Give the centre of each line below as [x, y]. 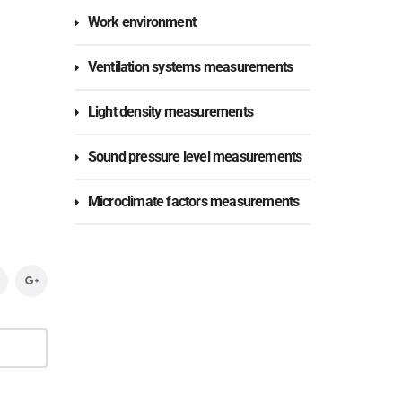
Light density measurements [170, 112]
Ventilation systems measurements [190, 67]
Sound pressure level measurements [195, 157]
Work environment [141, 22]
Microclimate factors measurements [193, 201]
